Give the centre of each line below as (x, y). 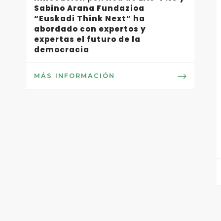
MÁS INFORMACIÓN (74, 76)
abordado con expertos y (90, 29)
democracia (61, 50)
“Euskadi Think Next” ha (89, 18)
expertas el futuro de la (87, 39)
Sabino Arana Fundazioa (89, 8)
